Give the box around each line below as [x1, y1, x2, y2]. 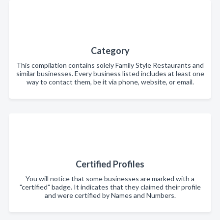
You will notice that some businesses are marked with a [26, 174, 194, 183]
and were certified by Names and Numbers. [44, 191, 176, 199]
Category [90, 45, 130, 56]
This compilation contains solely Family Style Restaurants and [16, 61, 204, 69]
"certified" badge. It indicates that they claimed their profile [19, 183, 201, 191]
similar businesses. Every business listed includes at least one [16, 69, 204, 78]
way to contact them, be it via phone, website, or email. [26, 78, 194, 86]
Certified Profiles [76, 159, 144, 169]
